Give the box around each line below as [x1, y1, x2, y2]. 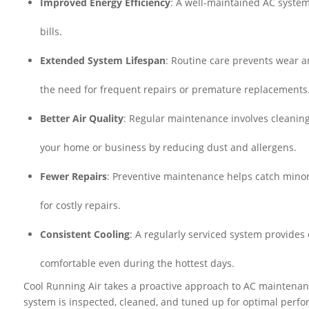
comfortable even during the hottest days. [40, 256, 235, 270]
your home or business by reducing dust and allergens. [40, 140, 297, 154]
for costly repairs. [40, 198, 121, 212]
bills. [40, 24, 63, 38]
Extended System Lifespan [40, 53, 166, 67]
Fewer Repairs [40, 169, 108, 183]
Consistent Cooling [40, 227, 130, 241]
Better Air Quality [40, 111, 124, 125]
